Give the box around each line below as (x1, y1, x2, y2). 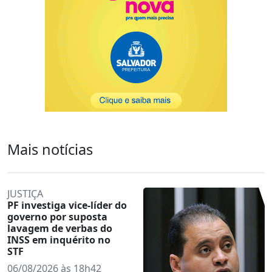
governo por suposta (7, 209, 107, 223)
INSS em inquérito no (7, 233, 110, 246)
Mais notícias (7, 139, 93, 159)
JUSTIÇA (7, 186, 43, 200)
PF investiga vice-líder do (7, 198, 127, 212)
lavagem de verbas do (7, 221, 112, 235)
